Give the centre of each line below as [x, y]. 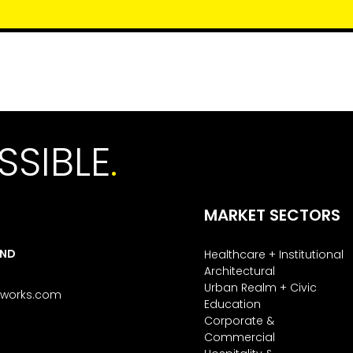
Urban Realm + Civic [260, 288]
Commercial [239, 338]
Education [232, 305]
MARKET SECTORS [272, 216]
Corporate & [239, 321]
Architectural [239, 271]
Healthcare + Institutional [273, 255]
